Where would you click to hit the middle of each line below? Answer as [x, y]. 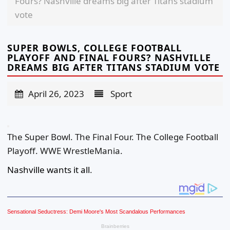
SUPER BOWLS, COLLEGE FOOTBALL [95, 48]
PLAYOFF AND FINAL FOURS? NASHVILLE [109, 58]
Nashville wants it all [49, 170]
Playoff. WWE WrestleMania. [65, 151]
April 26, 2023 [56, 94]
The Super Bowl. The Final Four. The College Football [113, 137]
